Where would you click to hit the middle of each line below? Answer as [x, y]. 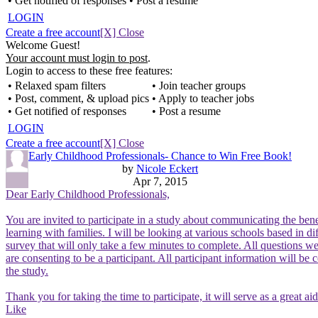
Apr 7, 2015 [160, 181]
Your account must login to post [77, 58]
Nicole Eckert [167, 169]
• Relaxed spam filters [57, 86]
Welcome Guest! [43, 45]
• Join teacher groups [199, 86]
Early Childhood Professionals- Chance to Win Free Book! [160, 156]
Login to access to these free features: [89, 71]
